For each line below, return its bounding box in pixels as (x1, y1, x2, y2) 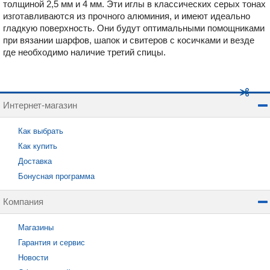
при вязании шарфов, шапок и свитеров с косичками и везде (3, 35, 254, 45)
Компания (3, 196, 43, 207)
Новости (18, 253, 48, 262)
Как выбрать (18, 127, 63, 136)
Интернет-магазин (3, 100, 77, 110)
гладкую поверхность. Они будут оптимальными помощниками (3, 23, 265, 33)
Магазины (18, 223, 54, 232)
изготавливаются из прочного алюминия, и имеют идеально (3, 11, 250, 21)
